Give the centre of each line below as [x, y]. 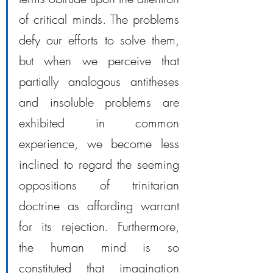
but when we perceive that [99, 61]
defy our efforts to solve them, [99, 40]
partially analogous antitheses [99, 81]
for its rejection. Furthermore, [99, 226]
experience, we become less [99, 144]
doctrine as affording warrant [99, 206]
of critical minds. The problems [99, 19]
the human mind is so [99, 247]
